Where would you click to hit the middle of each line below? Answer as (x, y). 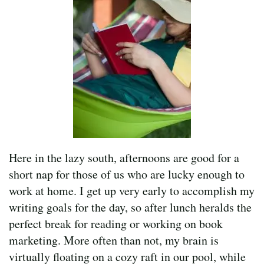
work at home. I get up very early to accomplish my (132, 190)
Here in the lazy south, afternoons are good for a (124, 157)
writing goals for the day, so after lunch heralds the (130, 207)
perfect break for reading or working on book (116, 223)
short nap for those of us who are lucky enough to (127, 174)
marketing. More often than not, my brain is (114, 240)
